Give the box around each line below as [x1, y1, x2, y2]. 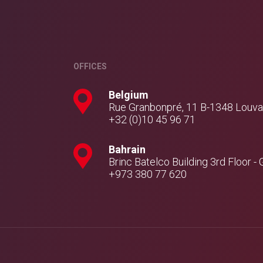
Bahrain [109, 143, 146, 156]
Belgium [109, 89, 149, 102]
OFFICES [73, 62, 107, 72]
